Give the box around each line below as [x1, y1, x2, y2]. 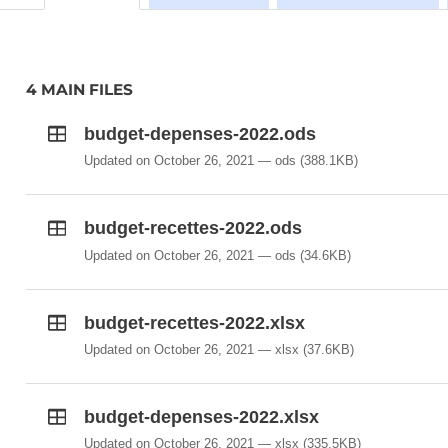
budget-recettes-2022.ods [83, 218, 302, 239]
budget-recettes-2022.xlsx [83, 312, 305, 333]
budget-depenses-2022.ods [83, 123, 316, 144]
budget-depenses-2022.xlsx [83, 406, 319, 427]
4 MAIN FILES [26, 79, 134, 99]
